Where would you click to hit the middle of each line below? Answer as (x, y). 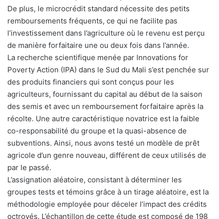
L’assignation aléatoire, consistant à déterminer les (95, 179)
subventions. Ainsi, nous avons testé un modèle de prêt (103, 143)
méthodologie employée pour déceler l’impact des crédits (107, 204)
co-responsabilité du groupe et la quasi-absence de (97, 131)
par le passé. (29, 167)
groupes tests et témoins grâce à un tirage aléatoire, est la (108, 192)
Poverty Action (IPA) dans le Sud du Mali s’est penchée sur (108, 69)
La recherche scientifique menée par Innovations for (98, 57)
